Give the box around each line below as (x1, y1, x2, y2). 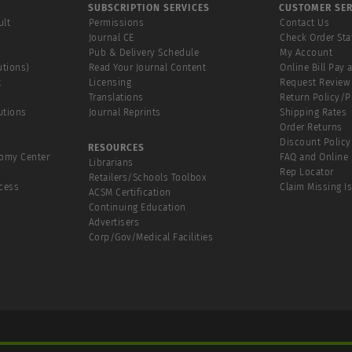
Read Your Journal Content (88, 61, 206, 73)
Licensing (88, 76, 131, 88)
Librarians (88, 156, 134, 168)
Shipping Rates (280, 106, 347, 118)
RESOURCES (87, 141, 145, 153)
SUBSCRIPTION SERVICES (87, 2, 210, 13)
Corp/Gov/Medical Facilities (88, 231, 213, 243)
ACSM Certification (88, 186, 171, 198)
